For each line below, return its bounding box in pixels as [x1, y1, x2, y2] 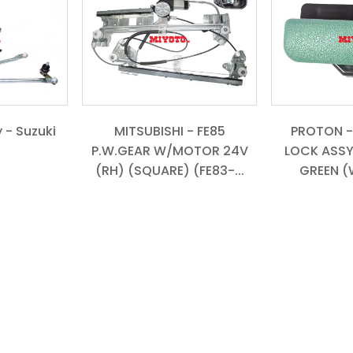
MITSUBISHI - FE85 [113, 121, 225, 140]
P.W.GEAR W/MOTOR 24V [91, 141, 248, 160]
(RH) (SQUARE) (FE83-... [95, 161, 244, 180]
